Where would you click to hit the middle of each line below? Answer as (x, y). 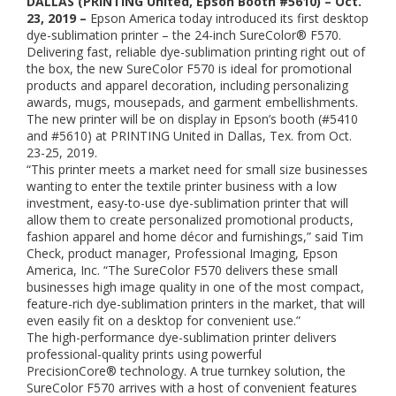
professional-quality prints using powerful (144, 354)
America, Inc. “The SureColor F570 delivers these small (182, 270)
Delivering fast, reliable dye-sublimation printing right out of (196, 52)
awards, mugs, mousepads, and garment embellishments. (192, 102)
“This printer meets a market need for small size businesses (197, 169)
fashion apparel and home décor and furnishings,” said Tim (195, 236)
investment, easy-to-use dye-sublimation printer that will (187, 203)
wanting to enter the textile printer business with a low (182, 186)
